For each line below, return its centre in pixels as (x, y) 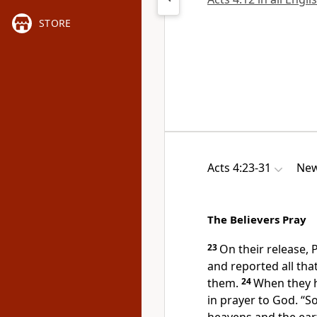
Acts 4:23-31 (239, 168)
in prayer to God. (253, 300)
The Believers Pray (257, 219)
